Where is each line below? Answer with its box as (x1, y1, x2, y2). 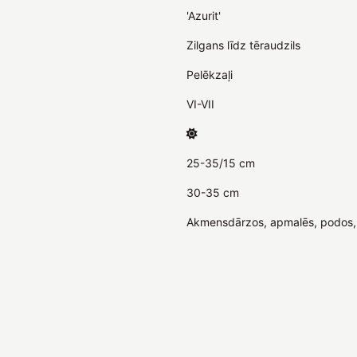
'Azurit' (186, 8, 221, 22)
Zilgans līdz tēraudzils (186, 37, 300, 52)
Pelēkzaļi (186, 67, 233, 81)
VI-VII (186, 96, 214, 111)
